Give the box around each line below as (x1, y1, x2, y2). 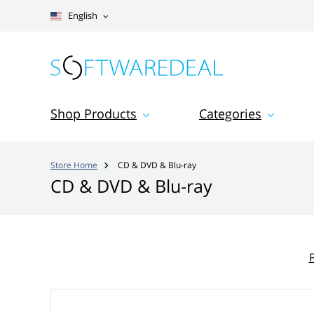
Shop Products (50, 105, 137, 122)
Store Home (50, 159, 97, 170)
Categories (199, 105, 261, 122)
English (66, 10, 97, 22)
